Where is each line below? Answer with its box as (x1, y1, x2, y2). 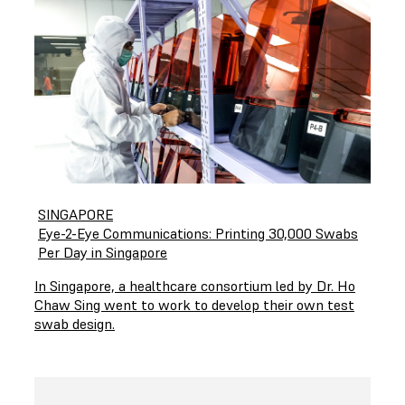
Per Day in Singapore (38, 243, 167, 262)
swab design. (34, 315, 115, 334)
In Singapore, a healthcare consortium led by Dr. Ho (34, 277, 355, 296)
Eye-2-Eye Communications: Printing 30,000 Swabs (38, 224, 358, 243)
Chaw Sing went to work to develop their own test (34, 296, 354, 315)
